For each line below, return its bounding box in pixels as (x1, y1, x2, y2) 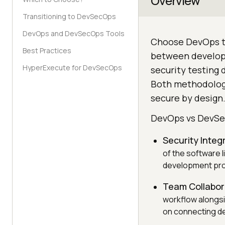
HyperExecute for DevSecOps (23, 63, 122, 72)
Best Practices (23, 46, 71, 55)
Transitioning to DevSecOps (23, 12, 116, 21)
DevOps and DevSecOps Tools (23, 29, 125, 38)
